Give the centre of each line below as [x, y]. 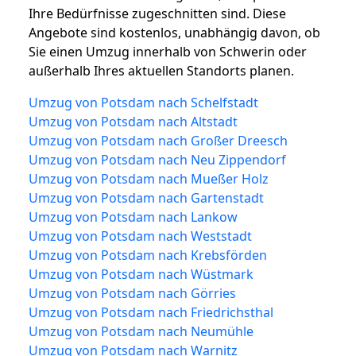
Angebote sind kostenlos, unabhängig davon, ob [174, 33]
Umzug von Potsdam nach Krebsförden [148, 255]
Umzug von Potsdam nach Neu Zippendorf [157, 160]
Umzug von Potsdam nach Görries [132, 294]
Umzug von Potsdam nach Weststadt [140, 236]
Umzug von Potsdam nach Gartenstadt [146, 198]
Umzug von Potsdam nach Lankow [133, 217]
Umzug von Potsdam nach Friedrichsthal [151, 313]
